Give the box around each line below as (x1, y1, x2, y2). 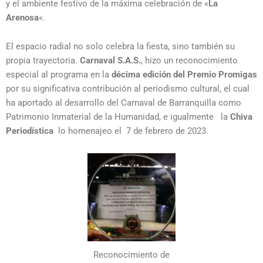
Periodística (6, 126, 53, 137)
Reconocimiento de (93, 249, 170, 261)
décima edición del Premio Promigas (112, 69, 257, 80)
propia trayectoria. (6, 55, 80, 66)
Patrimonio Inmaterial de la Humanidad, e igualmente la (6, 112, 230, 123)
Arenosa (6, 12, 39, 23)
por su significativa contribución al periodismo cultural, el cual (6, 83, 249, 95)
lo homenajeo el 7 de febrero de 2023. (53, 126, 208, 137)
